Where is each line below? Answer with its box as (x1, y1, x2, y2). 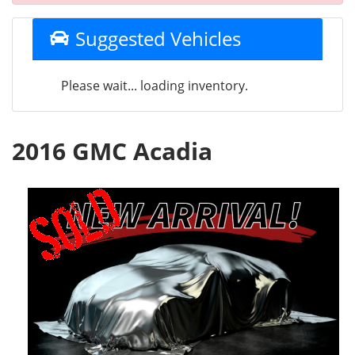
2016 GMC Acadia (12, 135, 212, 167)
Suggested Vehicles (70, 25, 241, 52)
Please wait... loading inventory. (61, 77, 248, 94)
